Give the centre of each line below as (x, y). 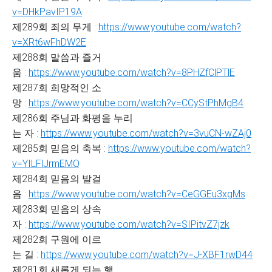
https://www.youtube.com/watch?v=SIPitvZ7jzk (129, 224)
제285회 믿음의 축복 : (60, 148)
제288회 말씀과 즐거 (57, 57)
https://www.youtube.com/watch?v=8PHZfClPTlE (132, 73)
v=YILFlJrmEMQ (46, 164)
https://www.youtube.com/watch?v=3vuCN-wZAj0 (146, 133)
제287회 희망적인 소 (57, 88)
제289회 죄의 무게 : (55, 27)
